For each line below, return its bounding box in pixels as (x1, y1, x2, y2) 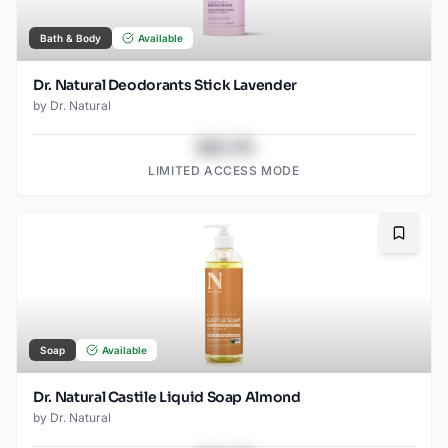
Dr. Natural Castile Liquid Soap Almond (33, 388, 301, 407)
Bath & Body (40, 32, 101, 45)
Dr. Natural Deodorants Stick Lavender (33, 76, 298, 95)
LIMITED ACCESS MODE (148, 163, 300, 179)
